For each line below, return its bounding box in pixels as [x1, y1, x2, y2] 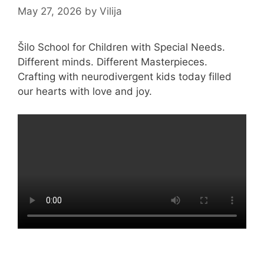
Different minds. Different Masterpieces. [18, 56, 207, 68]
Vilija [100, 5, 122, 18]
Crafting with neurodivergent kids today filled [18, 71, 232, 83]
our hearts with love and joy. [18, 85, 152, 98]
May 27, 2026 [18, 5, 82, 18]
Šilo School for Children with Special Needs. [18, 41, 225, 54]
